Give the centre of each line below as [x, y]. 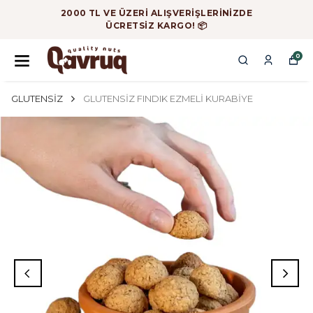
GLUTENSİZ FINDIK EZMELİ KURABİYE [168, 99]
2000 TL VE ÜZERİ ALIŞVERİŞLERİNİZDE [156, 13]
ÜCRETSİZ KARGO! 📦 [156, 26]
